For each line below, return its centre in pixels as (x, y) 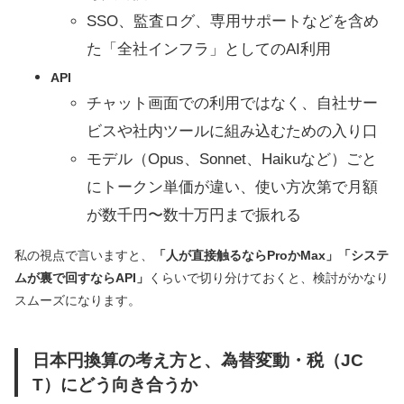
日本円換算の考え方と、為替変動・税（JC (198, 360)
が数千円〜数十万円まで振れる (194, 216)
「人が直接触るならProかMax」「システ (271, 256)
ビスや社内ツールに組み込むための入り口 (232, 132)
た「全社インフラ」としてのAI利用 (209, 50)
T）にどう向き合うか (115, 385)
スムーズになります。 (78, 301)
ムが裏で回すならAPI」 (82, 278)
